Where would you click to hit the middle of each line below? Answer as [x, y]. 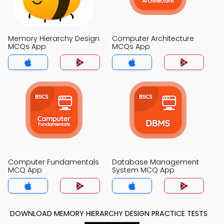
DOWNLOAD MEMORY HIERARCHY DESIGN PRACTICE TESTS [109, 213]
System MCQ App [143, 170]
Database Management [155, 162]
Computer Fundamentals [53, 162]
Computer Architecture [153, 38]
